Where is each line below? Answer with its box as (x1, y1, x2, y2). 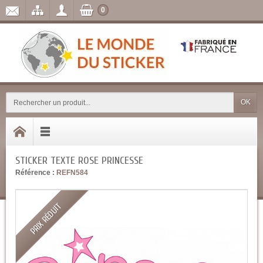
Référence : (15, 168, 55, 177)
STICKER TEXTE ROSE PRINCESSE (15, 154, 143, 167)
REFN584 (56, 168, 88, 177)
